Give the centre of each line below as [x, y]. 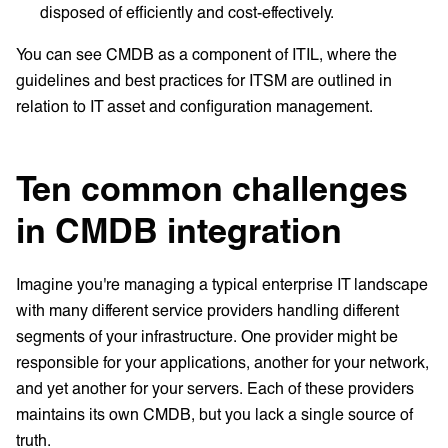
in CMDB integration [179, 230]
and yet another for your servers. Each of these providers [215, 388]
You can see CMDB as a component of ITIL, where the [206, 54]
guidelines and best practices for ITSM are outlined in [204, 80]
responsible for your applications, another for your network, [222, 362]
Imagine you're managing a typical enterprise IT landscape [222, 284]
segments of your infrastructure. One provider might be [207, 336]
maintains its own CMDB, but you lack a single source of [214, 414]
